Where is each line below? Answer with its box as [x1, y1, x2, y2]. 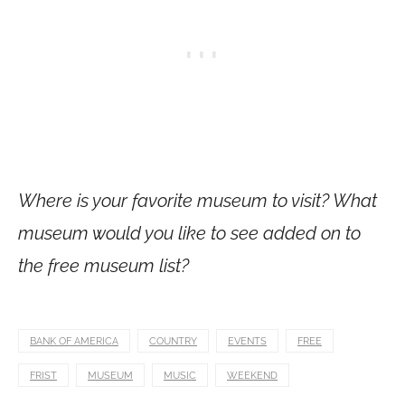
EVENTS [228, 335, 267, 347]
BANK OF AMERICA [30, 335, 118, 347]
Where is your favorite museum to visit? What [18, 190, 377, 212]
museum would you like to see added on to [18, 222, 361, 244]
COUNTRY [149, 335, 197, 347]
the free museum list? [18, 255, 189, 277]
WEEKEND [227, 370, 278, 381]
